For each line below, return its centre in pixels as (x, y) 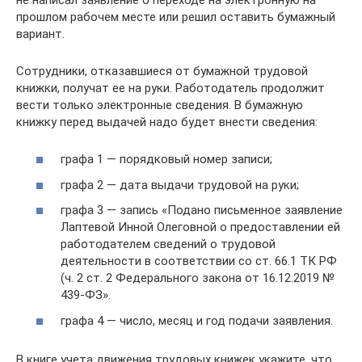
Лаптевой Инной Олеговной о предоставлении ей (200, 227)
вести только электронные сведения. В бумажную (160, 105)
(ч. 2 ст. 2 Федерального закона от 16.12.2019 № (198, 278)
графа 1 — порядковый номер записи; (166, 159)
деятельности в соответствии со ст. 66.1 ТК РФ (199, 261)
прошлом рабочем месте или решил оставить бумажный (176, 17)
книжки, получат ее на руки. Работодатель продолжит (170, 88)
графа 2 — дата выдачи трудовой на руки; (180, 185)
